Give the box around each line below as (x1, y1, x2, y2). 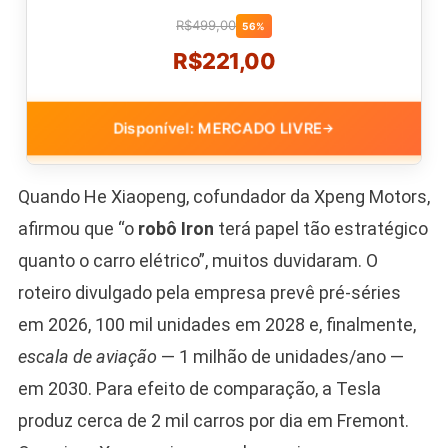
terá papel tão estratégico (213, 217, 428, 239)
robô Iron (137, 217, 214, 239)
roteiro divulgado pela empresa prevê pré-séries (17, 281, 401, 303)
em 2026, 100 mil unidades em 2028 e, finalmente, (17, 313, 416, 335)
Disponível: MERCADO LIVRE (121, 119, 315, 137)
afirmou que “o (17, 217, 138, 239)
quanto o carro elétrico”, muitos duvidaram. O (17, 249, 378, 271)
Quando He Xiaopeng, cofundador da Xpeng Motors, (17, 185, 430, 207)
